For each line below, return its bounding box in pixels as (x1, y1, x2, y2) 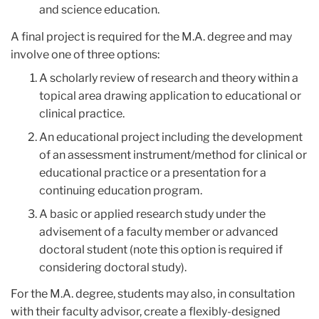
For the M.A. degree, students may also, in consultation (11, 287, 295, 301)
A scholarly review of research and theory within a (39, 70, 298, 85)
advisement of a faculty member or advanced (39, 224, 278, 239)
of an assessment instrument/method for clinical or (39, 147, 307, 162)
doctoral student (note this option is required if (39, 242, 283, 256)
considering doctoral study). (39, 260, 187, 274)
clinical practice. (39, 106, 125, 120)
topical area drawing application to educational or (39, 88, 301, 103)
